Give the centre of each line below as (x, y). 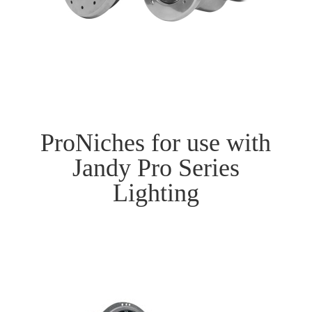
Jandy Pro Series (156, 168)
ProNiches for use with (156, 143)
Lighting (156, 193)
